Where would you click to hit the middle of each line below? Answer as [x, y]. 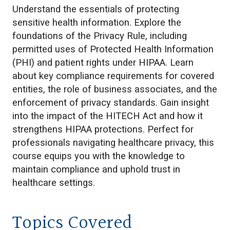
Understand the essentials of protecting [96, 9]
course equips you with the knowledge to [99, 156]
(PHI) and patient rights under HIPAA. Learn [103, 62]
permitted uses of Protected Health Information [113, 49]
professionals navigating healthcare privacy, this [113, 142]
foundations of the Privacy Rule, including [100, 36]
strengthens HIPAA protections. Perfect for [103, 129]
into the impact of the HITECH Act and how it [108, 116]
